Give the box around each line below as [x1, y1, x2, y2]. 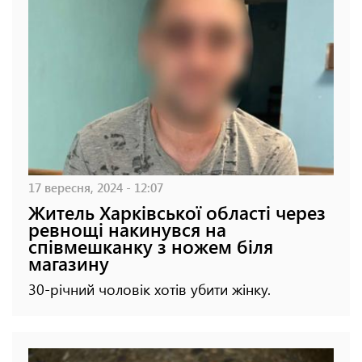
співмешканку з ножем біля [28, 234, 273, 259]
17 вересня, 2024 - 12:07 [28, 179, 163, 196]
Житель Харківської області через [28, 200, 326, 225]
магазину [28, 250, 109, 276]
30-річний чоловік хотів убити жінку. [28, 280, 271, 300]
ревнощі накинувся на [28, 217, 226, 242]
